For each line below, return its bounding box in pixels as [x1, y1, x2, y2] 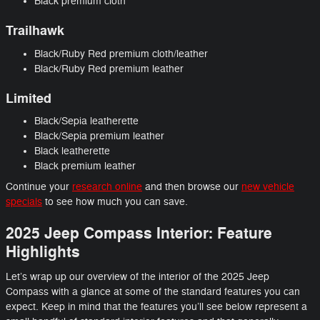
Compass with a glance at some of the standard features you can [6, 285, 300, 298]
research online [72, 181, 142, 194]
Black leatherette [34, 145, 110, 158]
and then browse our [142, 181, 241, 194]
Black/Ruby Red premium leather [34, 62, 184, 75]
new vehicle [241, 181, 294, 194]
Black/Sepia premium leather [34, 130, 164, 143]
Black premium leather [34, 160, 136, 173]
